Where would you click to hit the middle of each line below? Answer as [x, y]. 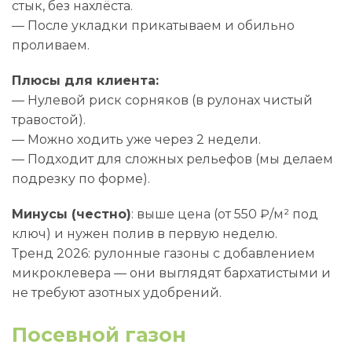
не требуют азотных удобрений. [117, 293]
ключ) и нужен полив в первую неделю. [145, 234]
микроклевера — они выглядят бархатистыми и [171, 273]
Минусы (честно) [71, 214]
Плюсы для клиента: [85, 81]
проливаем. [51, 45]
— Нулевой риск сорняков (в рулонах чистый [162, 100]
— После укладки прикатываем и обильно [153, 26]
